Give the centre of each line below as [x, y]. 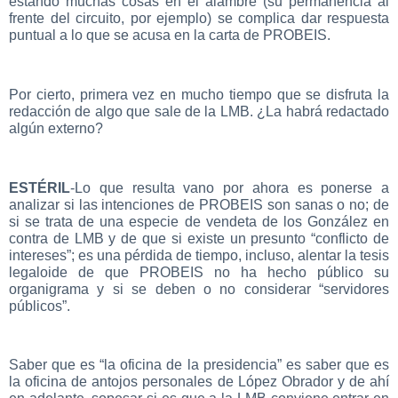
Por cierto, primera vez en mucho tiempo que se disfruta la [199, 94]
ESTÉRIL [40, 187]
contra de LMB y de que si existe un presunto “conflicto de [199, 238]
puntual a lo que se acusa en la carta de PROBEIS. [170, 35]
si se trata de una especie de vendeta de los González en [199, 221]
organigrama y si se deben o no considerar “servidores [199, 289]
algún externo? [56, 128]
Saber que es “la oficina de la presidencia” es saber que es [199, 365]
